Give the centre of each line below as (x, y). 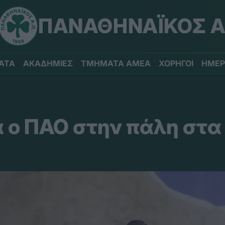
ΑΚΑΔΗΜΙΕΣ (48, 63)
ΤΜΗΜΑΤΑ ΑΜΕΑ (116, 63)
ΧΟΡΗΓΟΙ (176, 63)
